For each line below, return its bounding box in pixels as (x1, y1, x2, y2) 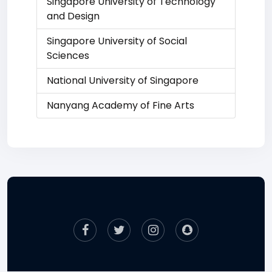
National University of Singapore (47, 73, 199, 87)
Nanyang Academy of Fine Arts (47, 98, 194, 112)
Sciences (47, 49, 89, 63)
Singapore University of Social (47, 34, 187, 48)
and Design (47, 9, 100, 23)
